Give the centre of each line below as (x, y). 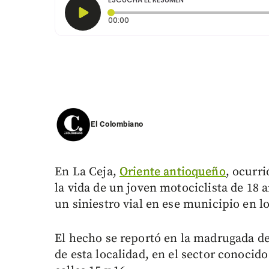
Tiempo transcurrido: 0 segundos (190, 20)
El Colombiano (117, 124)
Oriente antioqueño (173, 172)
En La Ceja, (87, 172)
